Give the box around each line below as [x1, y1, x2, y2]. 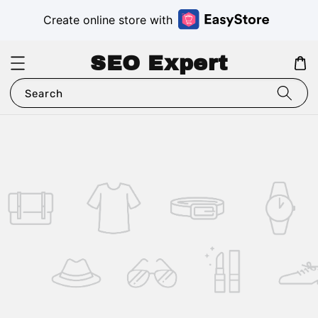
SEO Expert [90, 52, 228, 75]
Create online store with [43, 13, 172, 28]
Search [25, 87, 63, 101]
